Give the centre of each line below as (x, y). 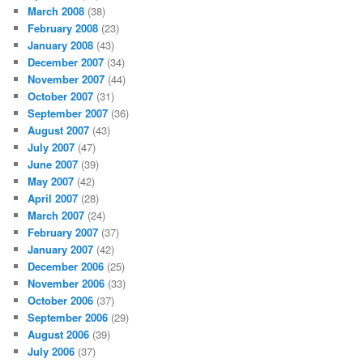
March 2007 (56, 215)
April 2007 (53, 198)
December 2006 (66, 266)
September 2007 (68, 113)
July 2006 (51, 351)
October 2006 (61, 300)
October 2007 (61, 96)
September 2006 (68, 317)
